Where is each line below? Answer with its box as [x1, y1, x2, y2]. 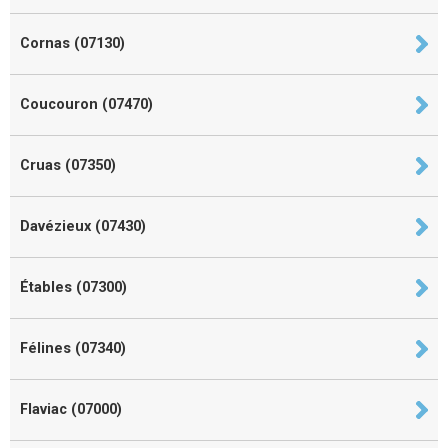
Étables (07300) [20, 278, 127, 296]
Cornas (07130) [20, 34, 125, 52]
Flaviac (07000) [20, 400, 122, 418]
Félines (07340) [20, 339, 126, 357]
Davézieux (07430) [20, 217, 146, 235]
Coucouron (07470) [20, 95, 153, 113]
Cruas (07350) [20, 156, 116, 174]
